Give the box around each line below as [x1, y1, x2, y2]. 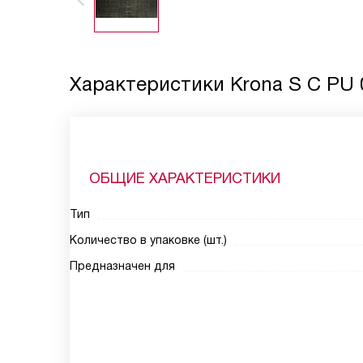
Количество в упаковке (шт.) [70, 233, 227, 246]
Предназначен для [70, 259, 175, 272]
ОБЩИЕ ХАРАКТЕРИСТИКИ [89, 170, 280, 186]
